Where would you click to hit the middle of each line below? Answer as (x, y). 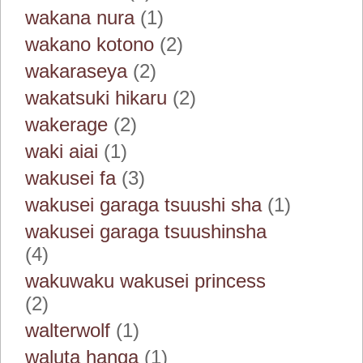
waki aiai (62, 151)
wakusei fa (70, 178)
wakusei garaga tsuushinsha (146, 231)
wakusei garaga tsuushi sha (143, 205)
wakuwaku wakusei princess (145, 281)
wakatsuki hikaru (96, 98)
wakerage (66, 124)
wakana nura (80, 17)
